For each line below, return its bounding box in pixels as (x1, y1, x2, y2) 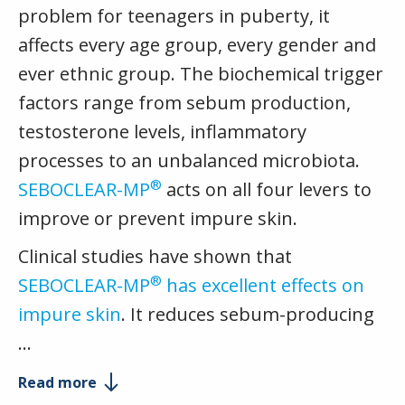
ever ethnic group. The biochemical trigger (18, 61, 383, 87)
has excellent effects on (166, 273, 364, 298)
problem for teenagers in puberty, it (18, 4, 330, 29)
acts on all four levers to (162, 177, 372, 202)
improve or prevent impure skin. (18, 206, 297, 231)
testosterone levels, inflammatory (18, 119, 306, 145)
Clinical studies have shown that (18, 244, 292, 269)
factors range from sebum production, (18, 90, 351, 116)
